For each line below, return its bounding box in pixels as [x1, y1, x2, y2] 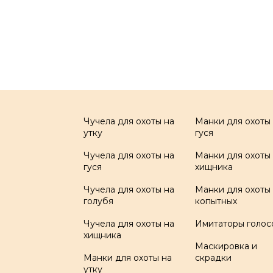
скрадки [195, 252, 232, 263]
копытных [195, 196, 238, 207]
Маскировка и [195, 241, 258, 252]
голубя [83, 196, 113, 207]
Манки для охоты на [83, 252, 172, 263]
